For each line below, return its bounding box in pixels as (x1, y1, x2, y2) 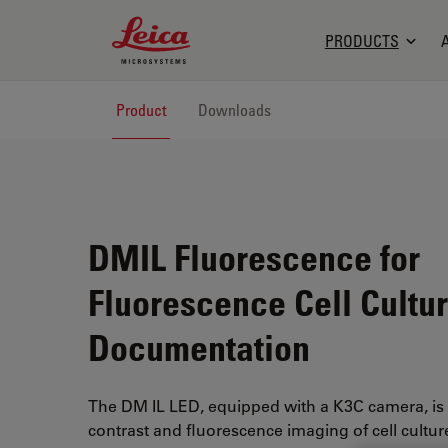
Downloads (198, 100, 271, 120)
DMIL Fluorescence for (88, 235, 420, 279)
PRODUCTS (324, 30, 399, 51)
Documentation (88, 325, 310, 369)
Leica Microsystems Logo (111, 16, 302, 37)
